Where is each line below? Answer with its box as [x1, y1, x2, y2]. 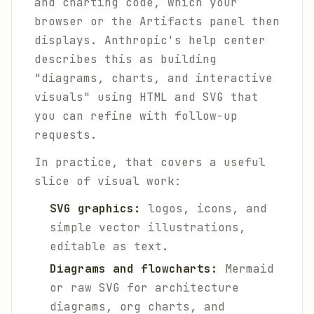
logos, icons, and [141, 201, 267, 216]
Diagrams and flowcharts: [50, 261, 218, 276]
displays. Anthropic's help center [34, 33, 266, 48]
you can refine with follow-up [34, 109, 238, 123]
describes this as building [34, 52, 217, 67]
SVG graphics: [50, 201, 141, 216]
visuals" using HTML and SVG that [34, 90, 259, 104]
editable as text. [50, 239, 169, 254]
